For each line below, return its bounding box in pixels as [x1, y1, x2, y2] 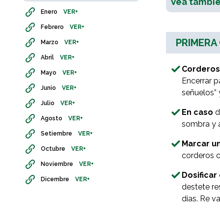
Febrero [41, 24, 64, 31]
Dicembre [41, 176, 69, 183]
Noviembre [41, 161, 73, 168]
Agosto [41, 115, 62, 122]
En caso [181, 108, 213, 117]
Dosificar [181, 170, 217, 180]
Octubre [41, 145, 65, 153]
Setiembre [41, 130, 72, 137]
